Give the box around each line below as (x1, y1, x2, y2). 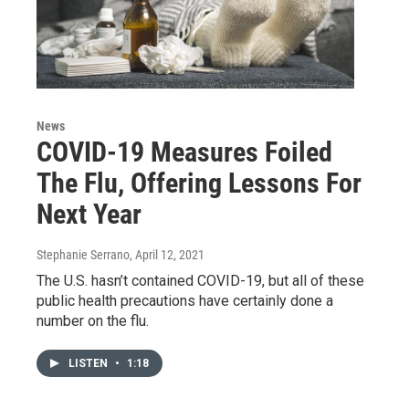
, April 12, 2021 (130, 246, 204, 262)
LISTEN (68, 356, 110, 370)
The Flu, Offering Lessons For (37, 166, 362, 199)
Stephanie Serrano (37, 246, 130, 262)
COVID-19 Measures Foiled (37, 135, 332, 168)
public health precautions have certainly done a (37, 291, 333, 309)
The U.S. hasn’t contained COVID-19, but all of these (37, 271, 364, 289)
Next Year (37, 197, 142, 230)
